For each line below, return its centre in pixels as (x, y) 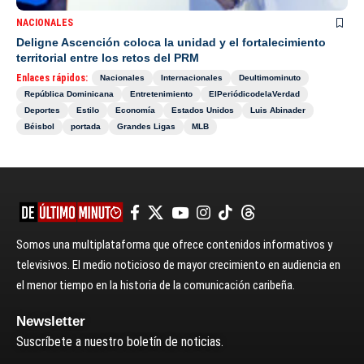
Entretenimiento (161, 94)
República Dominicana (69, 94)
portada (86, 127)
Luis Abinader (278, 110)
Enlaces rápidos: (52, 78)
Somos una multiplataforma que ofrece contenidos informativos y (174, 245)
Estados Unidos (203, 110)
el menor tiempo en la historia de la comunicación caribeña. (156, 286)
